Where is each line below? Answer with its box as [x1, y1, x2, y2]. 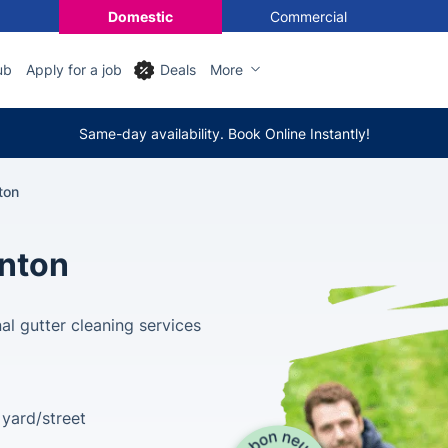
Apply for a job [26, 61, 122, 78]
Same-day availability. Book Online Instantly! [78, 124, 370, 142]
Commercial [269, 7, 347, 25]
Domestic [107, 7, 173, 25]
